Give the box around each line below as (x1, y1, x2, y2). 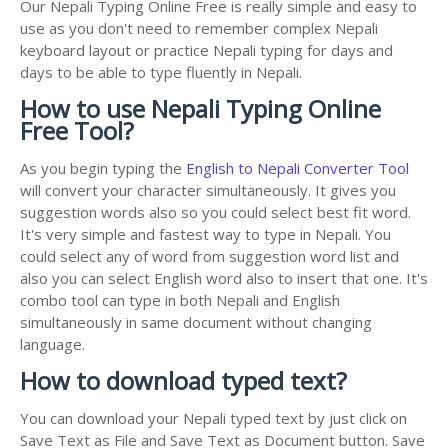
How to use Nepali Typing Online (20, 92, 381, 126)
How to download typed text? (20, 364, 347, 398)
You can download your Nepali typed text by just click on (20, 408, 407, 429)
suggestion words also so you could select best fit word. (20, 202, 411, 223)
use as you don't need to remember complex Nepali (20, 18, 378, 39)
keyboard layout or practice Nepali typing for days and (20, 40, 393, 61)
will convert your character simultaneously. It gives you (20, 180, 396, 201)
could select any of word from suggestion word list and (20, 246, 399, 267)
